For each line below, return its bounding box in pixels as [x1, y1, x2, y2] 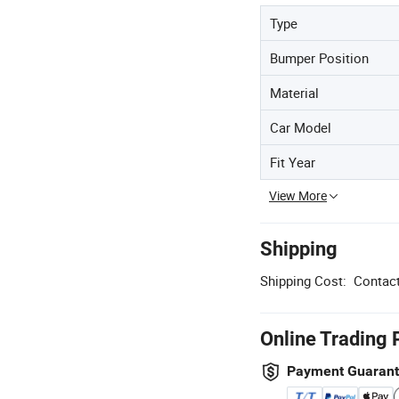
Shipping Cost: [260, 272, 346, 289]
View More [269, 187, 327, 204]
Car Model [270, 118, 331, 136]
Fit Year [270, 153, 315, 171]
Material [270, 84, 319, 102]
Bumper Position [270, 49, 369, 67]
